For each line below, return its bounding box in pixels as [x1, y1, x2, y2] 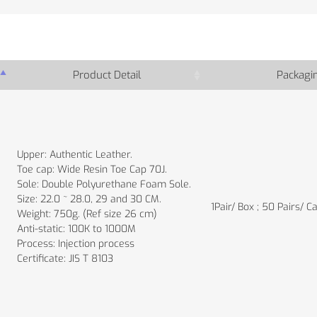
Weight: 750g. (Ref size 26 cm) [17, 207, 157, 221]
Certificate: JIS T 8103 [17, 251, 113, 265]
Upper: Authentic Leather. [17, 147, 132, 161]
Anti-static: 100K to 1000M [17, 221, 136, 236]
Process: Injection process [17, 236, 134, 250]
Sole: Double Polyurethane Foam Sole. [17, 177, 191, 191]
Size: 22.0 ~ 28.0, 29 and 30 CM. [17, 192, 161, 206]
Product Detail [73, 67, 141, 82]
